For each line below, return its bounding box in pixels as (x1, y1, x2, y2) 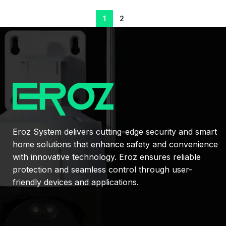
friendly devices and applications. (13, 177, 139, 187)
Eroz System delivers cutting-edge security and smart (13, 126, 217, 137)
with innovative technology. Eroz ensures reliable (13, 151, 201, 162)
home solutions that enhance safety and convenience (13, 139, 218, 149)
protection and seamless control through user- (13, 164, 192, 175)
